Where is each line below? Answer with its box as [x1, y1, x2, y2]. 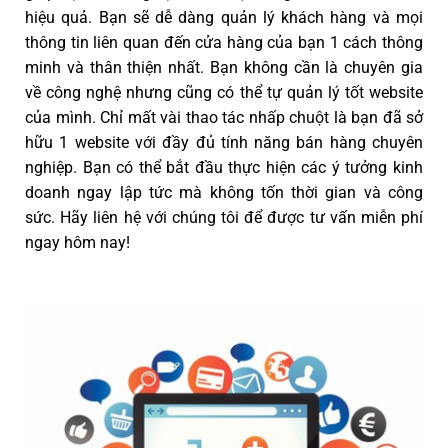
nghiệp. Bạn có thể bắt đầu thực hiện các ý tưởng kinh [25, 157, 423, 177]
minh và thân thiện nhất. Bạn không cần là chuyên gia [25, 57, 423, 77]
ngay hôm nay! [25, 232, 130, 252]
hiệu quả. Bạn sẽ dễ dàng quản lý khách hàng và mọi [25, 7, 423, 27]
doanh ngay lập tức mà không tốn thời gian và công [25, 182, 423, 202]
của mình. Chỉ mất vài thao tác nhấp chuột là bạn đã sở [25, 107, 423, 127]
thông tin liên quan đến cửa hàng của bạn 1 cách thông [25, 32, 423, 52]
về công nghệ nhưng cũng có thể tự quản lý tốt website [25, 82, 423, 102]
